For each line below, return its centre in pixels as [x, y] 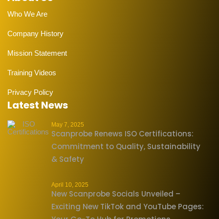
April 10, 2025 [70, 185]
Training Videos [32, 73]
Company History [35, 34]
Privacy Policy [30, 92]
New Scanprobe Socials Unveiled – [116, 194]
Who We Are [27, 14]
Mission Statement [37, 53]
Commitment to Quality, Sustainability [126, 147]
